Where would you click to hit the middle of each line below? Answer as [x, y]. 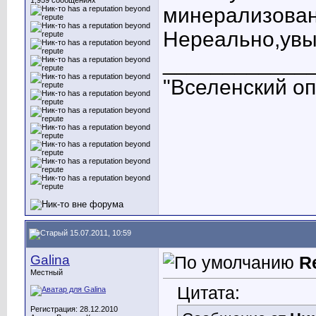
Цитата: [208, 293]
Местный [47, 272]
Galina [50, 260]
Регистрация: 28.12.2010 [74, 309]
